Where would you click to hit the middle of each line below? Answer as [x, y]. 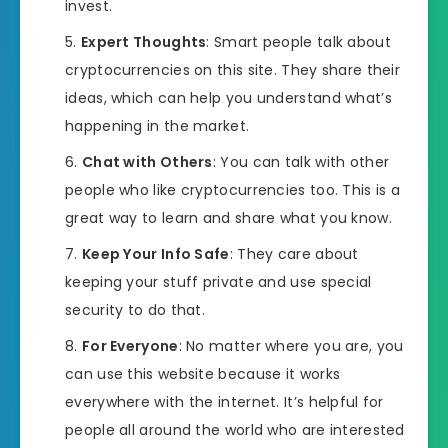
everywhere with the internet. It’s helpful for [224, 401]
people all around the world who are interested [235, 429]
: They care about [294, 253]
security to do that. [135, 309]
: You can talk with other [301, 161]
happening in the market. [157, 125]
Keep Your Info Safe [155, 253]
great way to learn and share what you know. [228, 217]
